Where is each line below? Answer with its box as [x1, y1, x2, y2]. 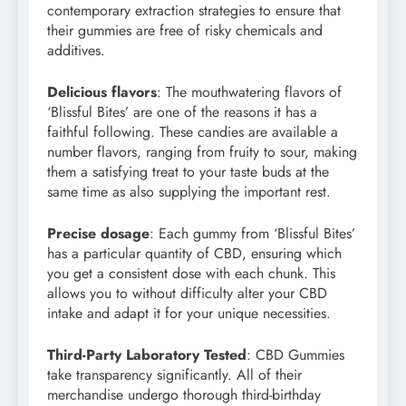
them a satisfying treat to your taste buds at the [47, 160, 329, 182]
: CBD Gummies [246, 343, 344, 365]
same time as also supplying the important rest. [47, 180, 331, 202]
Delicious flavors [47, 81, 157, 102]
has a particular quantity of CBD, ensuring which [47, 242, 342, 264]
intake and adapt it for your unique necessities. [47, 302, 331, 324]
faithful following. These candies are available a [47, 121, 338, 142]
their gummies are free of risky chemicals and [47, 19, 323, 41]
